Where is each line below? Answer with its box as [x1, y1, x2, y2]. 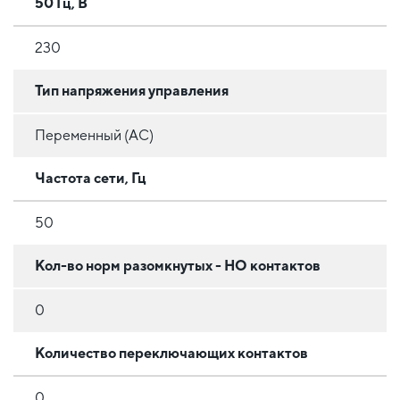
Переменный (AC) [35, 127, 154, 145]
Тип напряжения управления [35, 82, 229, 100]
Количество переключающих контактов [35, 345, 308, 362]
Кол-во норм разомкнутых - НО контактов [35, 257, 321, 275]
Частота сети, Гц [35, 170, 146, 187]
